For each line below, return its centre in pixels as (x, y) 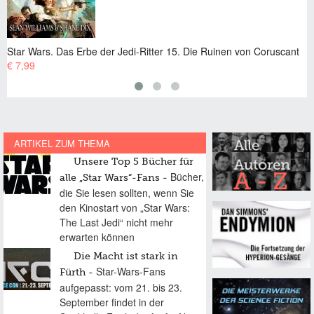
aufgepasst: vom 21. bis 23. (121, 287)
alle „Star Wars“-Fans (110, 178)
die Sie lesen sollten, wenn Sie (127, 192)
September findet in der (112, 302)
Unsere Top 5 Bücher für (134, 162)
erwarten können (97, 237)
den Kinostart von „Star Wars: (125, 207)
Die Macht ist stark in (126, 256)
